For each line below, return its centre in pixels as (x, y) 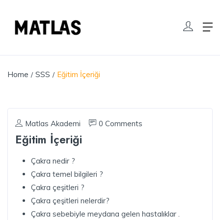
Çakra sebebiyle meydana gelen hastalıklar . (105, 214)
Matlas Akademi (53, 123)
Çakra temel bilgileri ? (67, 174)
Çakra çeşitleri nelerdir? (70, 200)
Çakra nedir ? (53, 161)
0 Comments (121, 123)
